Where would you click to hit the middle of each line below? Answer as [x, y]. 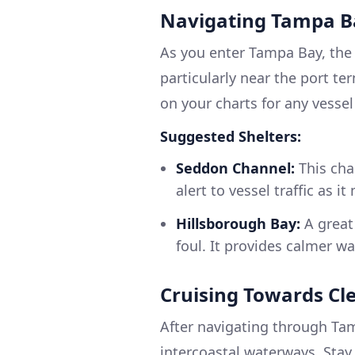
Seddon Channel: [235, 168]
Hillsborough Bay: [238, 224]
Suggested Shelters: [231, 137]
